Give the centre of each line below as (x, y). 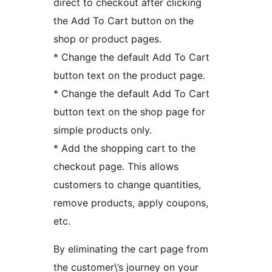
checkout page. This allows (116, 167)
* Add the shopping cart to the (124, 148)
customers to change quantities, (127, 185)
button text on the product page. (129, 76)
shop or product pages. (107, 39)
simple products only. (103, 130)
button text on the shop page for (129, 112)
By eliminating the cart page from (131, 249)
